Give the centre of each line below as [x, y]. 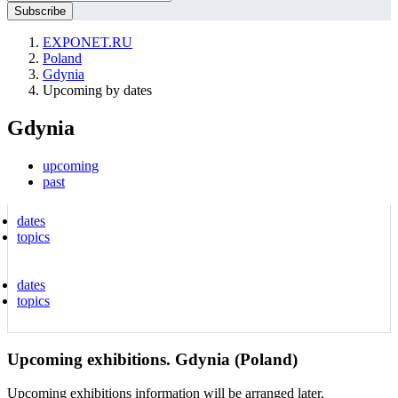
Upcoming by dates [97, 90]
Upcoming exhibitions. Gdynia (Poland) [152, 359]
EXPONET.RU [88, 42]
